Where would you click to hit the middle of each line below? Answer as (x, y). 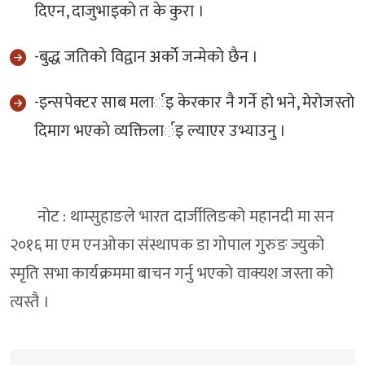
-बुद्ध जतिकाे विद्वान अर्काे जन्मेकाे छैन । (148, 57)
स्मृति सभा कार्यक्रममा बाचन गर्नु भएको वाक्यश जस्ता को (172, 274)
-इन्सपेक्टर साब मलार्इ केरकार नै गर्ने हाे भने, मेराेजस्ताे (194, 103)
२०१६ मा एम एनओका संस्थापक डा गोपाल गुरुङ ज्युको (167, 246)
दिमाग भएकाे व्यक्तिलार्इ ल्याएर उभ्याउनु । (161, 132)
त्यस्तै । (30, 303)
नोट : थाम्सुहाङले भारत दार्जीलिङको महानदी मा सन (172, 217)
